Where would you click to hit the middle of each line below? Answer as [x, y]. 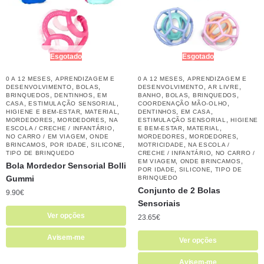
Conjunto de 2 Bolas [179, 190]
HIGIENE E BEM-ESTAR [43, 111]
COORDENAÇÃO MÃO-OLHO [183, 103]
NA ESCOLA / [209, 144]
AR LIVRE [223, 87]
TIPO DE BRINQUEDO [40, 153]
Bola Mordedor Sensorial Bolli [66, 165]
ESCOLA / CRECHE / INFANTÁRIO [59, 128]
